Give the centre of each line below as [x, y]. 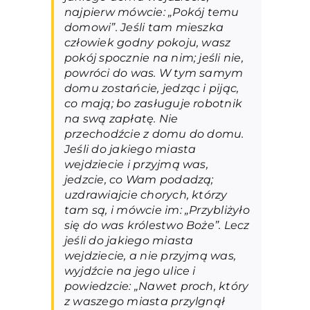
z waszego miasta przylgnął [145, 302]
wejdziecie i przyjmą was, [136, 165]
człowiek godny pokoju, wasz [147, 43]
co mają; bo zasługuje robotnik [153, 104]
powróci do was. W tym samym [154, 73]
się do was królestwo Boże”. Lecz [157, 226]
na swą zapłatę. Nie [121, 119]
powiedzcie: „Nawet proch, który [156, 286]
